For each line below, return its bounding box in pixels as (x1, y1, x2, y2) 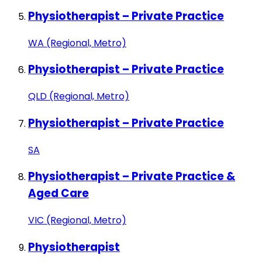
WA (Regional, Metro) (28, 36, 126, 50)
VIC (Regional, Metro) (28, 213, 126, 227)
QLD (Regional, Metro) (28, 89, 129, 104)
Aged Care (28, 185, 89, 202)
